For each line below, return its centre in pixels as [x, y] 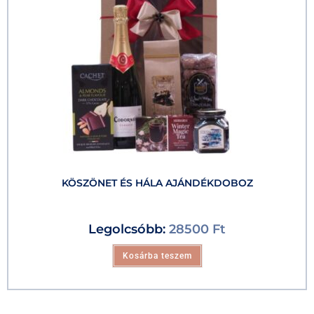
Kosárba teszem [157, 255]
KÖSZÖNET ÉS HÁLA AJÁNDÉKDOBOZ [157, 183]
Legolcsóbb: [129, 229]
